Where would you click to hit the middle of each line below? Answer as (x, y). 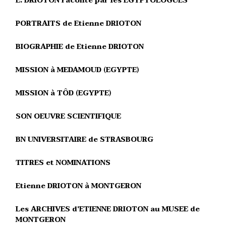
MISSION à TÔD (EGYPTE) (63, 93)
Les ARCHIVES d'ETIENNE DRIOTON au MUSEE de (108, 209)
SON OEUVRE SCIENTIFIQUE (68, 116)
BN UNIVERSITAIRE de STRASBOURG (84, 139)
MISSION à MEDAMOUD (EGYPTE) (77, 70)
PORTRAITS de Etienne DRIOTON (78, 23)
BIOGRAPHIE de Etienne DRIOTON (80, 47)
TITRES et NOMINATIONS (63, 163)
